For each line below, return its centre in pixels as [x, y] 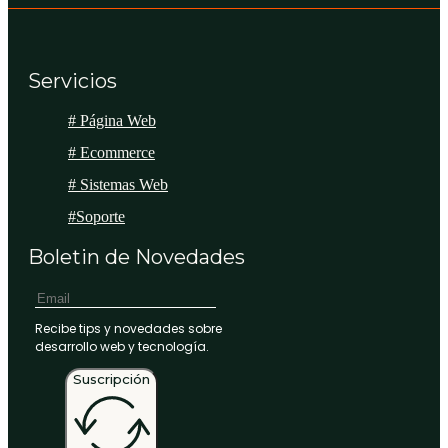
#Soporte [96, 217]
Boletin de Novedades [136, 257]
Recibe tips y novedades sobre [128, 329]
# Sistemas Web [118, 185]
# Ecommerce [111, 153]
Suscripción [111, 379]
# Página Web [112, 121]
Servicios [72, 81]
